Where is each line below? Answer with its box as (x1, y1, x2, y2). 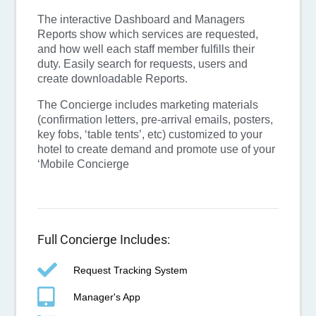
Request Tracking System (73, 264, 188, 276)
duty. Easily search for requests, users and (37, 58, 248, 71)
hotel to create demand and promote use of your (37, 143, 275, 156)
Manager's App (73, 291, 140, 303)
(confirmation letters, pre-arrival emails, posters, (37, 114, 273, 126)
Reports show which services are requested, (37, 28, 258, 41)
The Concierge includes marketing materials (37, 99, 258, 111)
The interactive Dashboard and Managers (37, 13, 245, 26)
